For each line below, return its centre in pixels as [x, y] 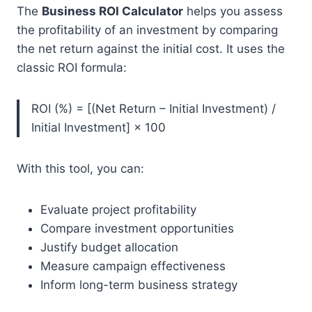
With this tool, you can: [80, 168]
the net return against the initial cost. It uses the [151, 48]
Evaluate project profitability [118, 209]
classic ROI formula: [72, 67]
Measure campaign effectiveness [133, 266]
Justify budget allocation [109, 247]
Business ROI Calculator [112, 11]
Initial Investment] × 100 [99, 127]
